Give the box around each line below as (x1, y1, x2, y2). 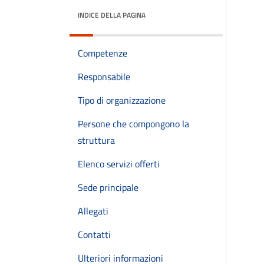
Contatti (78, 227, 111, 242)
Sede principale (78, 180, 138, 194)
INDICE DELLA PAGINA (78, 9, 146, 21)
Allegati (78, 204, 108, 218)
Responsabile (78, 70, 130, 84)
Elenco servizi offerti (78, 157, 160, 171)
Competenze (78, 46, 127, 60)
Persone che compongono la (78, 117, 189, 131)
